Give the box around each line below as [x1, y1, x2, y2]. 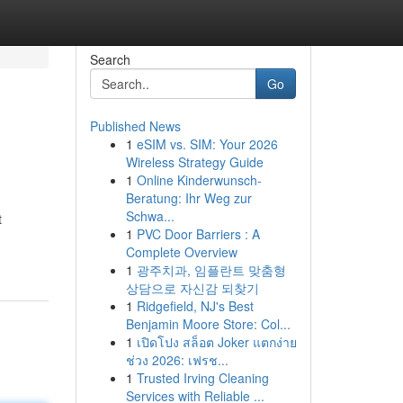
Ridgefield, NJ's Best [136, 297, 254, 315]
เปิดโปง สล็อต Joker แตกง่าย [136, 333, 297, 351]
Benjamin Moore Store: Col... [125, 315, 291, 333]
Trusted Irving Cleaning [136, 369, 269, 387]
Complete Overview [125, 243, 237, 261]
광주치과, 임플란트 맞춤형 [136, 261, 286, 279]
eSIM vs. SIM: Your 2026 [136, 135, 278, 153]
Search [89, 50, 130, 68]
